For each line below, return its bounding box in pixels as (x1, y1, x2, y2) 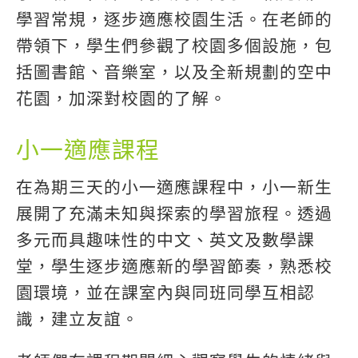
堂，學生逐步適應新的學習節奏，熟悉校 (15, 257, 332, 277)
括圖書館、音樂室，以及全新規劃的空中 (15, 62, 332, 83)
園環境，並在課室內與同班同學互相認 (15, 283, 315, 304)
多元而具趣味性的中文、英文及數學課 (15, 230, 315, 251)
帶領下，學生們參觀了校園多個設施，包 (15, 36, 332, 57)
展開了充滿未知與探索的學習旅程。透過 (15, 204, 332, 225)
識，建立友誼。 (15, 309, 139, 330)
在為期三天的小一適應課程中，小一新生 (15, 177, 332, 198)
